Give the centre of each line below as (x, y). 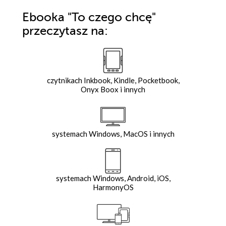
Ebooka (43, 17)
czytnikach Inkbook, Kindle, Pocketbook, (113, 80)
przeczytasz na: (65, 31)
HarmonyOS (113, 187)
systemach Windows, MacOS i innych (113, 133)
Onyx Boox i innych (113, 89)
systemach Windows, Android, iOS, (113, 178)
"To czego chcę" (110, 17)
